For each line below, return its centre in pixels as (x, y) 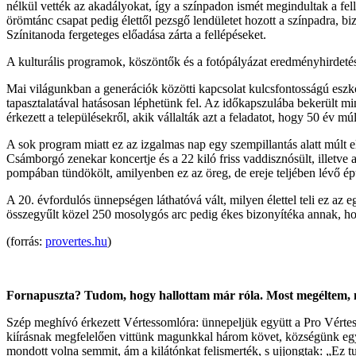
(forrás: (26, 241)
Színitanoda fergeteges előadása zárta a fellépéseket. (136, 34)
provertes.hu (76, 241)
